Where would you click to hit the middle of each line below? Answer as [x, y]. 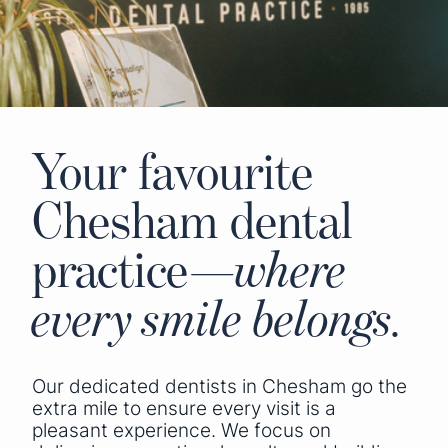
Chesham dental [192, 220]
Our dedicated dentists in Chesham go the [219, 386]
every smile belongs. [218, 318]
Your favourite [172, 171]
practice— [133, 269]
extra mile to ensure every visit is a [184, 408]
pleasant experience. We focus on [181, 430]
